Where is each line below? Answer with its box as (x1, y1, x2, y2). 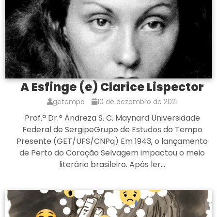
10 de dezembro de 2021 (97, 97, 178, 107)
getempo (52, 97, 87, 107)
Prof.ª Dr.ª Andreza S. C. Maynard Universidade (24, 112, 200, 124)
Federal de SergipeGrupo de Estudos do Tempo (22, 124, 202, 136)
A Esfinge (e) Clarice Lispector (20, 79, 204, 95)
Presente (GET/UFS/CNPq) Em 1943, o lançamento (16, 136, 208, 147)
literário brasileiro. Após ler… (59, 159, 165, 170)
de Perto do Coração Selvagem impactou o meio (19, 147, 205, 159)
